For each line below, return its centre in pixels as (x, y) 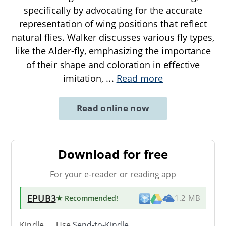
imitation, (85, 78)
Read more (139, 78)
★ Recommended (86, 198)
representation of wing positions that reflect (113, 23)
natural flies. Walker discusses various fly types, (113, 37)
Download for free (113, 154)
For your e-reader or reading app (113, 174)
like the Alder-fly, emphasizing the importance (113, 51)
